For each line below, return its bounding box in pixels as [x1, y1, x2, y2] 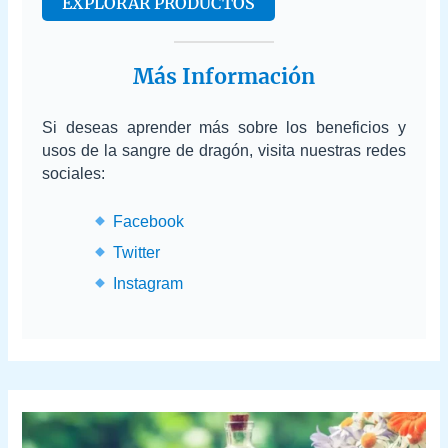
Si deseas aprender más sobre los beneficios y [42, 118, 406, 136]
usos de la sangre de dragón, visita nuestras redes [42, 141, 406, 159]
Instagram [112, 275, 183, 293]
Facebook [112, 213, 184, 231]
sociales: [42, 164, 106, 182]
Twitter [112, 244, 160, 262]
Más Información [133, 62, 315, 90]
